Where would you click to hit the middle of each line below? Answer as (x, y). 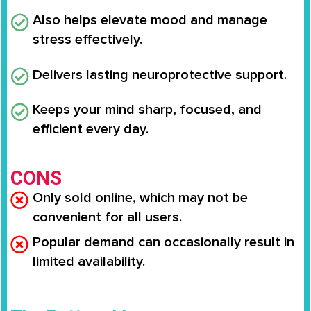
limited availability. (89, 261)
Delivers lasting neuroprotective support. (160, 75)
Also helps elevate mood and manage (150, 20)
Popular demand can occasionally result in (163, 242)
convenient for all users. (107, 217)
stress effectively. (87, 40)
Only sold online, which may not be (140, 197)
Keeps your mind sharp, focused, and (147, 110)
